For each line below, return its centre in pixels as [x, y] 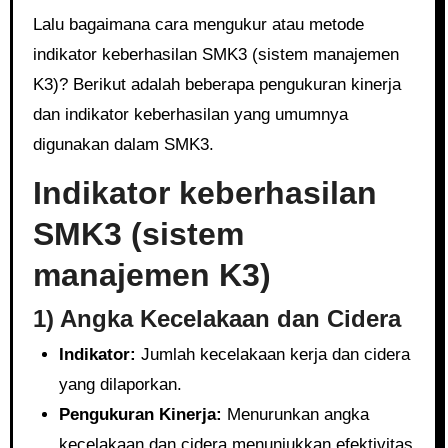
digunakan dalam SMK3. [123, 144]
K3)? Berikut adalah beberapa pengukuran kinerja [216, 84]
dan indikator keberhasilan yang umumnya [190, 114]
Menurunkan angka [295, 414]
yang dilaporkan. [120, 384]
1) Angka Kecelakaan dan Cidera [216, 318]
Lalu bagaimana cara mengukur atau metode [198, 24]
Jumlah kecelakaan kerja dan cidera [272, 354]
